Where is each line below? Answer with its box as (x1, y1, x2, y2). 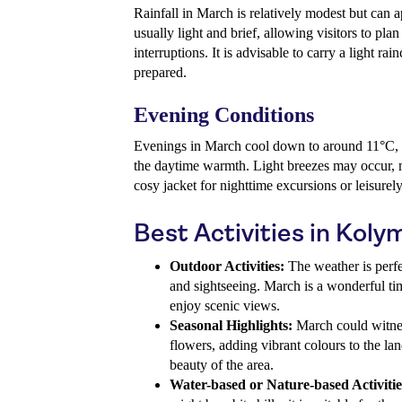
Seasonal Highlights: (170, 318, 293, 334)
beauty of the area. (170, 357, 274, 373)
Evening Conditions (134, 103, 314, 127)
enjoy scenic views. (170, 298, 280, 314)
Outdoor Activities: (170, 258, 284, 275)
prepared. (134, 65, 187, 81)
